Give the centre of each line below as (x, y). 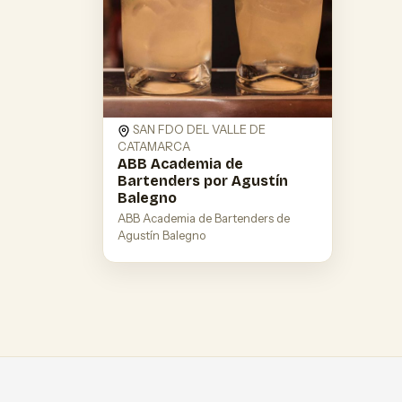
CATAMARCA (154, 147)
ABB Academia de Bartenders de (204, 218)
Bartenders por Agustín (203, 181)
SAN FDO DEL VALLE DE (198, 130)
